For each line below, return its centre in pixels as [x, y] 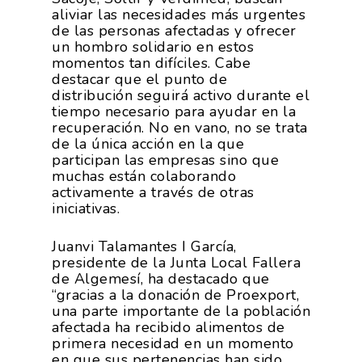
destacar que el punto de [139, 79]
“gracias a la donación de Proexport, [175, 295]
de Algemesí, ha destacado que [161, 278]
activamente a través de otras [153, 192]
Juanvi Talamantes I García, [144, 246]
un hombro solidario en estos [153, 46]
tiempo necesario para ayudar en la [174, 111]
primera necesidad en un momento [173, 343]
